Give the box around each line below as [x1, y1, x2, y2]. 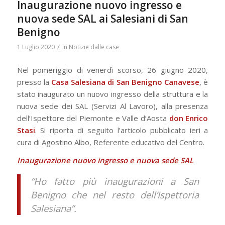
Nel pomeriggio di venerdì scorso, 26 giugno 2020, [17, 64, 208, 75]
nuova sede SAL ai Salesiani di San [17, 11, 188, 26]
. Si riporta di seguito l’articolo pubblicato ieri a [35, 125, 208, 135]
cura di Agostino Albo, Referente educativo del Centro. [17, 137, 204, 147]
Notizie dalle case [68, 42, 119, 51]
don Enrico [169, 113, 208, 123]
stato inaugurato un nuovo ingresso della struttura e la [17, 88, 208, 99]
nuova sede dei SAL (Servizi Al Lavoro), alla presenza [17, 100, 208, 111]
